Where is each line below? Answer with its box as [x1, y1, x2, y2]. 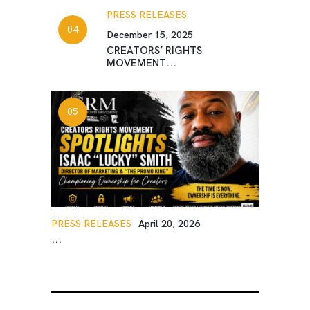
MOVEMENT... [107, 55, 176, 70]
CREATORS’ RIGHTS [107, 43, 202, 57]
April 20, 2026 [138, 217, 200, 230]
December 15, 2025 [107, 28, 193, 41]
